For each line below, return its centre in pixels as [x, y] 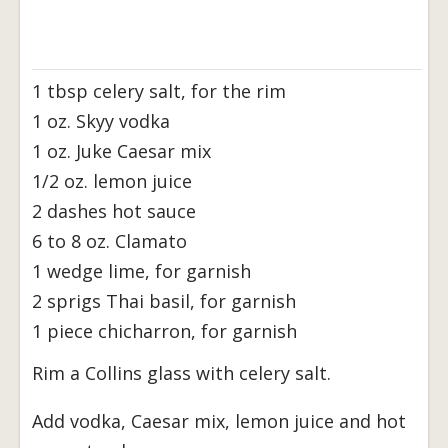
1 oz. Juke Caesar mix [121, 151]
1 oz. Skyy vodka [101, 121]
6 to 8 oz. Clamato [109, 241]
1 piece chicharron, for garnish [164, 331]
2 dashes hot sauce [114, 211]
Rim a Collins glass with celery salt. [181, 373]
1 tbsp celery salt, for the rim [159, 91]
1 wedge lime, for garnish [141, 271]
